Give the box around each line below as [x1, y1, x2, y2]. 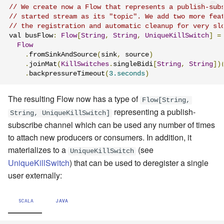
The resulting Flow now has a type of [8, 93, 140, 105]
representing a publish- [112, 106, 195, 118]
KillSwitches [61, 60, 109, 68]
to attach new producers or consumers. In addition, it [8, 131, 191, 143]
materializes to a [8, 144, 68, 156]
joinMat [29, 60, 57, 68]
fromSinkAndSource [29, 50, 97, 58]
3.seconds [109, 69, 145, 77]
